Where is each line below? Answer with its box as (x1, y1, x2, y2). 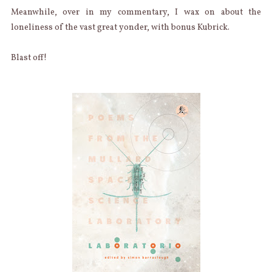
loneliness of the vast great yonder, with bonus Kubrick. (10, 22, 229, 34)
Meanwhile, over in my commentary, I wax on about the (10, 7, 262, 19)
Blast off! (10, 52, 47, 64)
